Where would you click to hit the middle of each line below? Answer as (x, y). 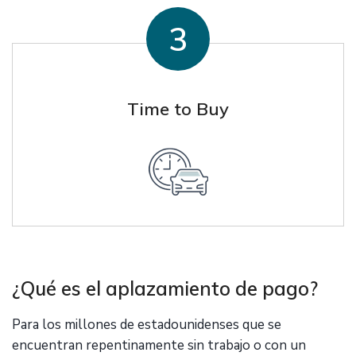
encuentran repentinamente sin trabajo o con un (159, 345)
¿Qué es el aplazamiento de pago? (165, 288)
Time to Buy (178, 109)
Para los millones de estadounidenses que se (147, 325)
